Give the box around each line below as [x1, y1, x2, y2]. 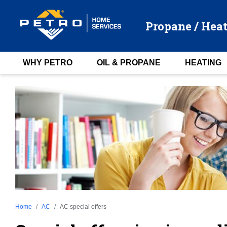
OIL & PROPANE [96, 58, 161, 67]
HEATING [184, 58, 221, 67]
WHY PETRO [22, 58, 72, 67]
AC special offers [60, 203, 106, 210]
